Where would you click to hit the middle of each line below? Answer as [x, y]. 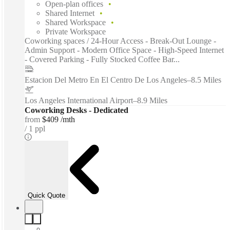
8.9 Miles [152, 101]
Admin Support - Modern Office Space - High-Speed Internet [124, 50]
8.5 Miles [206, 80]
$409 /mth [59, 120]
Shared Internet [70, 13]
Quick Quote [46, 195]
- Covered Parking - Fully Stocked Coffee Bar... [102, 60]
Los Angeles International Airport [79, 101]
